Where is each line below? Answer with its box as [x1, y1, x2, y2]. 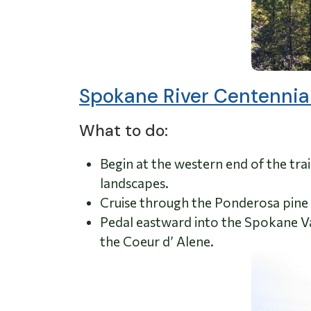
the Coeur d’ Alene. [100, 233, 214, 249]
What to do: [79, 119, 168, 141]
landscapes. [100, 174, 169, 191]
